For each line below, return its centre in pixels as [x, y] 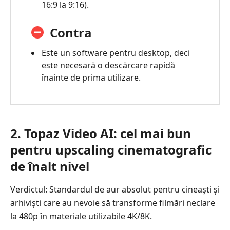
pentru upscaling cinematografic [111, 150]
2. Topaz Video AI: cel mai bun [101, 133]
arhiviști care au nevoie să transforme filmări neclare [113, 203]
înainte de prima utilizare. [91, 78]
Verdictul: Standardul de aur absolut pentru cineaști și [115, 190]
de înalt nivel [50, 166]
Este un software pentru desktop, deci [116, 53]
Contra [71, 33]
